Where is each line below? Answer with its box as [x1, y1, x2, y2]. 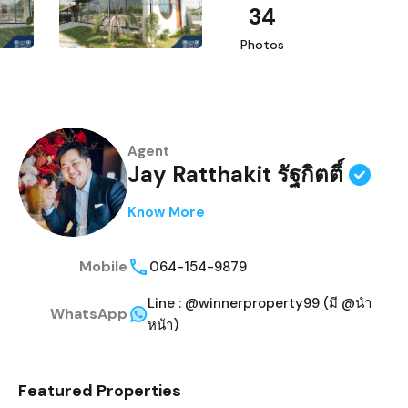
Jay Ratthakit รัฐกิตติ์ [127, 160, 344, 189]
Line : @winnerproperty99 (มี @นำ [148, 293, 372, 312]
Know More [127, 203, 206, 222]
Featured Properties [18, 379, 182, 402]
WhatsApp [50, 303, 128, 323]
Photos [240, 36, 284, 53]
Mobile [79, 256, 128, 276]
